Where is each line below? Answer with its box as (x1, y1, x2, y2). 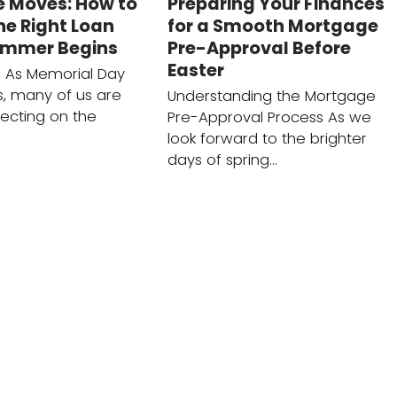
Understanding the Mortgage (167, 86, 376, 107)
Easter (167, 58, 224, 83)
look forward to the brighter (167, 128, 367, 150)
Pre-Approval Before (167, 36, 351, 61)
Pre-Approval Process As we (167, 107, 371, 128)
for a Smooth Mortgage (167, 14, 378, 39)
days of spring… (167, 150, 277, 171)
